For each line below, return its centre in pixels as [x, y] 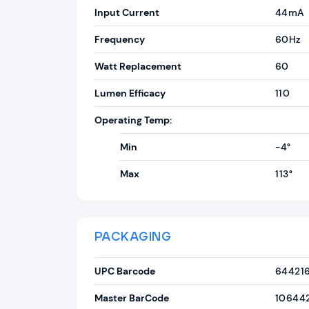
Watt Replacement [138, 66]
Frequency [120, 39]
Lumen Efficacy [130, 93]
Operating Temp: [133, 120]
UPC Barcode [125, 271]
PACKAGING [133, 237]
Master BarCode [132, 298]
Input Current [127, 12]
